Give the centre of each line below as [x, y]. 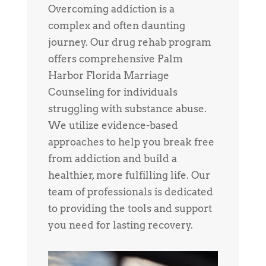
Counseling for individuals [113, 92]
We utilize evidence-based [113, 125]
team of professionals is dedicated [130, 191]
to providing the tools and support [130, 208]
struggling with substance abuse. [127, 108]
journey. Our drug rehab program [129, 42]
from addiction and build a [112, 158]
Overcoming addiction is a [111, 9]
